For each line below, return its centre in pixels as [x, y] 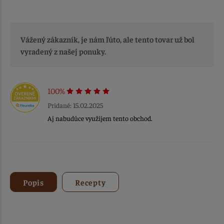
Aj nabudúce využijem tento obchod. [100, 118]
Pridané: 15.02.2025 [75, 105]
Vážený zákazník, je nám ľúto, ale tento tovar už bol [107, 39]
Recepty [90, 182]
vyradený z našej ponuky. [63, 51]
